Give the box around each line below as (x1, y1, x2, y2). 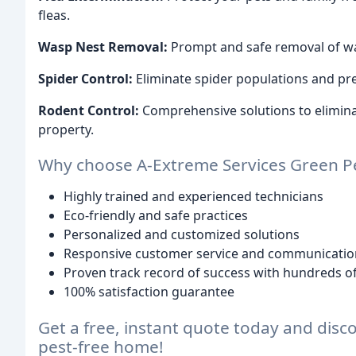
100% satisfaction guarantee (64, 283, 234, 301)
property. (38, 120, 94, 138)
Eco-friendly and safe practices (64, 207, 248, 225)
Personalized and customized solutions (64, 226, 300, 244)
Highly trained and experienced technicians (64, 188, 323, 206)
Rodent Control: (38, 101, 139, 119)
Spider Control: (38, 69, 133, 87)
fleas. (38, 6, 70, 24)
